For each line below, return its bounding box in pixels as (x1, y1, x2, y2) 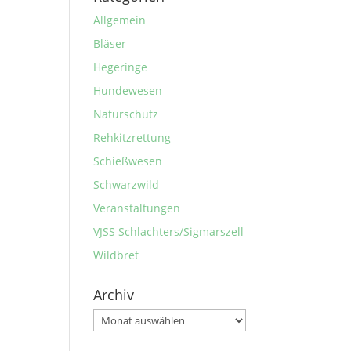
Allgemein (93, 13, 147, 27)
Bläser (93, 36, 127, 51)
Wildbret (93, 248, 139, 262)
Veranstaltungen (93, 201, 181, 215)
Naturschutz (93, 107, 159, 121)
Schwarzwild (93, 177, 160, 192)
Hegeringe (93, 60, 148, 74)
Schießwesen (93, 154, 163, 168)
